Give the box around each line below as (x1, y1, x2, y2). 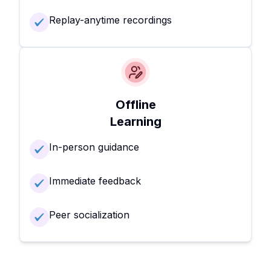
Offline (115, 97, 156, 113)
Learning (109, 114, 162, 129)
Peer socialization (49, 209, 129, 221)
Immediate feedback (49, 175, 141, 188)
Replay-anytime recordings (49, 14, 172, 27)
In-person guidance (49, 141, 139, 154)
